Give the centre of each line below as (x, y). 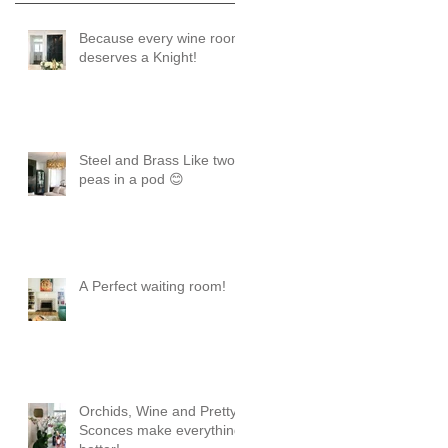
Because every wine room (161, 38)
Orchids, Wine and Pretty (158, 411)
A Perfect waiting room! (152, 286)
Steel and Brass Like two (157, 160)
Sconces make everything (160, 430)
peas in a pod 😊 (131, 179)
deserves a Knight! (138, 57)
